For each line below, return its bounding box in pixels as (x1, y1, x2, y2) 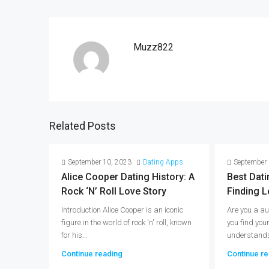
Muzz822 (133, 41, 174, 53)
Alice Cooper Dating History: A (61, 171, 195, 183)
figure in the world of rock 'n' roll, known (61, 218, 192, 227)
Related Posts (49, 119, 116, 132)
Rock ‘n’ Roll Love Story (61, 186, 166, 197)
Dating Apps (143, 158, 183, 166)
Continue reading (61, 249, 122, 258)
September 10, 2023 (68, 158, 131, 166)
